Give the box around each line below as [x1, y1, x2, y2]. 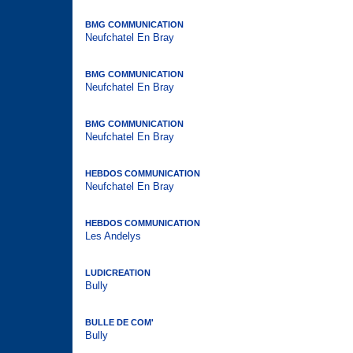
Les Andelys [85, 230, 141, 242]
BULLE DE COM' [85, 318, 154, 327]
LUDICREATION [85, 268, 150, 277]
